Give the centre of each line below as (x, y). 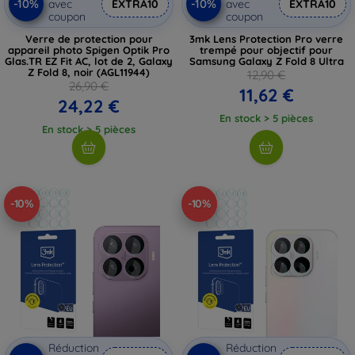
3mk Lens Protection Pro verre (266, 38)
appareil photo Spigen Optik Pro (89, 50)
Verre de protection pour (89, 38)
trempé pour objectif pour (266, 50)
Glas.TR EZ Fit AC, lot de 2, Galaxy (89, 61)
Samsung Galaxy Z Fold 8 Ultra (266, 61)
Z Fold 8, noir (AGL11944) (89, 72)
